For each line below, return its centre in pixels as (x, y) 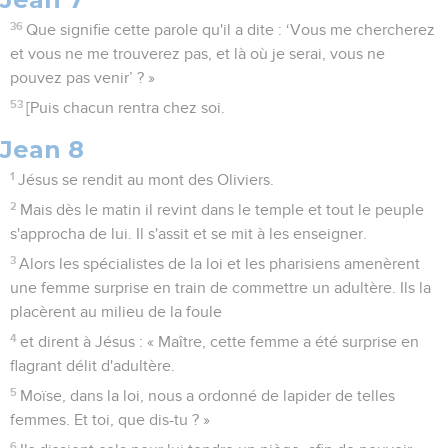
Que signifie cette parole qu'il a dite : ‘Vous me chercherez (231, 30)
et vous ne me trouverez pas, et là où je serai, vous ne (197, 54)
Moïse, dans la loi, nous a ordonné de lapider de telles (208, 396)
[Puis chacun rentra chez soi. (126, 108)
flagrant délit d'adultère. (92, 366)
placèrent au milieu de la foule (116, 312)
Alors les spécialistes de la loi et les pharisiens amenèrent (220, 264)
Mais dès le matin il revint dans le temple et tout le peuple (222, 210)
